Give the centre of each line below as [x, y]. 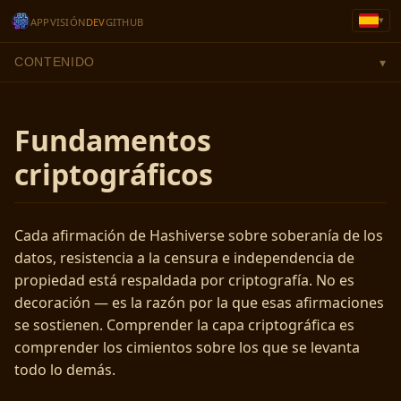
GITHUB [124, 22]
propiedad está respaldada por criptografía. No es [184, 280]
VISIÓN [68, 22]
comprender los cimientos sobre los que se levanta [187, 347]
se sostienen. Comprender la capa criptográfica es [184, 324]
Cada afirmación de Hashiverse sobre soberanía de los [199, 235]
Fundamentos [113, 140]
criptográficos [114, 174]
